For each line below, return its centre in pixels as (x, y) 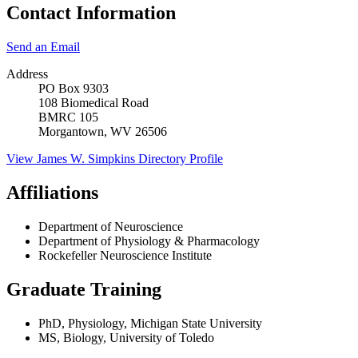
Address (27, 74)
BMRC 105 (68, 117)
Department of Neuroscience (111, 227)
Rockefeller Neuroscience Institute (125, 255)
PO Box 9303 (74, 89)
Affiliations (52, 193)
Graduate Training (84, 289)
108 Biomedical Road (93, 103)
